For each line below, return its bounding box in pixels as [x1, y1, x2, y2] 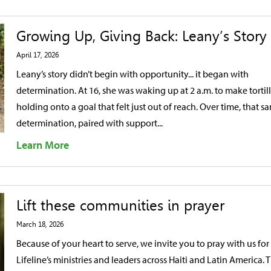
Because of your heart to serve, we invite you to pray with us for [16, 237, 269, 249]
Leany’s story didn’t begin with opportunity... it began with [16, 68, 249, 80]
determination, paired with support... [16, 117, 163, 129]
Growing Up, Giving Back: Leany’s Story [16, 28, 267, 45]
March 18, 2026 [16, 220, 64, 229]
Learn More [16, 138, 69, 152]
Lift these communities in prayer [16, 197, 224, 214]
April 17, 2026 [16, 51, 59, 59]
